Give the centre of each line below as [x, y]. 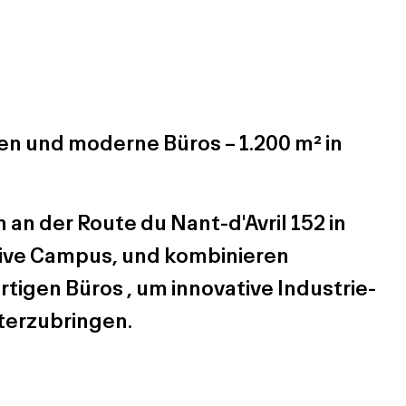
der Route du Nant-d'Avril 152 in [193, 222]
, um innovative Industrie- [250, 287]
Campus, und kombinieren [158, 255]
